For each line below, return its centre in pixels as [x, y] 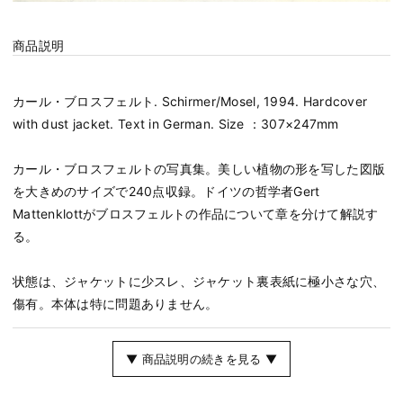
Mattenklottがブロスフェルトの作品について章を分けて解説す [196, 214]
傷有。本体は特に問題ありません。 [116, 304]
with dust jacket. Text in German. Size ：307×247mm [176, 124]
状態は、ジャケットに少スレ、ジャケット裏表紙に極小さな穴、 [199, 282]
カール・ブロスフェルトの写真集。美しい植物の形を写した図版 [199, 169]
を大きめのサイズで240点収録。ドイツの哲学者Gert [166, 192]
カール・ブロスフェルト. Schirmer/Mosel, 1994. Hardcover [190, 102]
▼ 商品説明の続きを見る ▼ [201, 359]
